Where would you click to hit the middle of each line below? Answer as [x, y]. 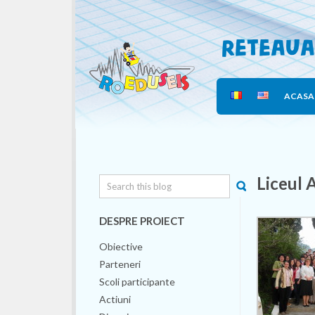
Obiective [121, 246]
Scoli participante [137, 282]
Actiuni [115, 299]
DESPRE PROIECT [142, 221]
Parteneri [120, 264]
